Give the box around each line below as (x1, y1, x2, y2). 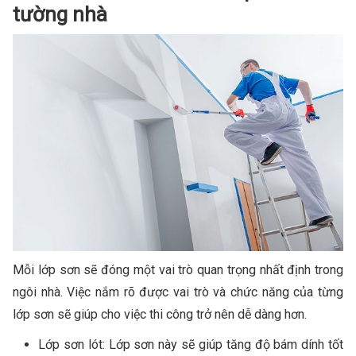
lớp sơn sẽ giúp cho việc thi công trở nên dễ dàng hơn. (13, 306, 307, 322)
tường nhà (13, 2, 107, 27)
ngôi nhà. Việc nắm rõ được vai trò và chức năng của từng (13, 284, 343, 300)
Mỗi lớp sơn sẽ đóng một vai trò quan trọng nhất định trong (13, 261, 343, 277)
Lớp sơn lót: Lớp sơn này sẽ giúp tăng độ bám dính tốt (38, 336, 343, 352)
